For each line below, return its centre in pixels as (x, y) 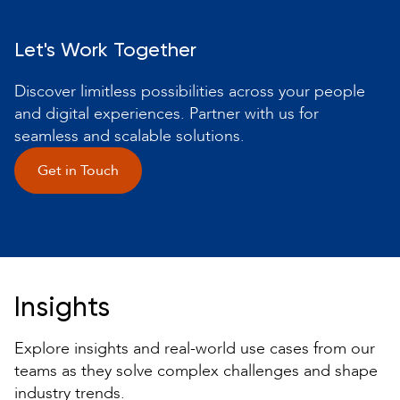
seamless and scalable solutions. (129, 136)
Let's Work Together (105, 50)
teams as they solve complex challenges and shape (196, 371)
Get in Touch (78, 170)
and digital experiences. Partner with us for (167, 113)
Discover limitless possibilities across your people (190, 91)
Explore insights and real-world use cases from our (195, 348)
